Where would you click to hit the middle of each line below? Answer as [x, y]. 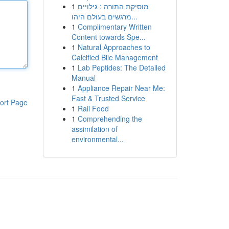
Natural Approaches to [114, 47]
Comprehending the [110, 119]
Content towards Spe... [108, 37]
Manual [83, 78]
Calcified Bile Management [114, 57]
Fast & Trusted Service [108, 98]
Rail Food [93, 108]
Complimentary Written [114, 27]
